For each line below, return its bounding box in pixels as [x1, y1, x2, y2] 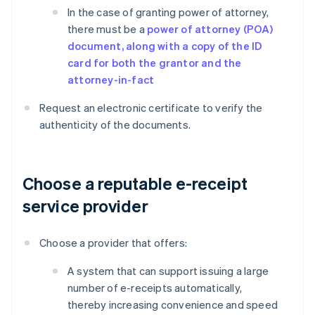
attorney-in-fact [67, 72, 155, 87]
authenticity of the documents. [39, 117, 191, 132]
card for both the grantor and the [67, 56, 242, 70]
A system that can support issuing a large [67, 264, 269, 278]
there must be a [67, 22, 148, 37]
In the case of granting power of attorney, [67, 5, 269, 20]
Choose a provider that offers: [39, 236, 187, 250]
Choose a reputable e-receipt [22, 172, 247, 195]
